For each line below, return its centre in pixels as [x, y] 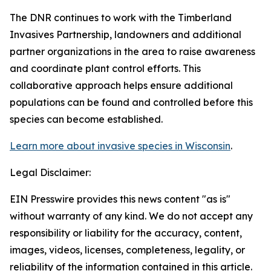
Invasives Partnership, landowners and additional [126, 34]
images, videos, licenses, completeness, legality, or [127, 250]
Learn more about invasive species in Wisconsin [120, 146]
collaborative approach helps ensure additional [121, 85]
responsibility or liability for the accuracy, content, [126, 233]
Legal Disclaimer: [50, 172]
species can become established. [86, 119]
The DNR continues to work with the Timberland [121, 18]
